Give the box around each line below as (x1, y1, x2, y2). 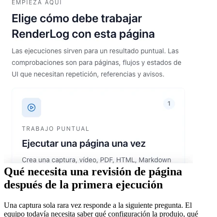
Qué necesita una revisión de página (4, 165, 182, 178)
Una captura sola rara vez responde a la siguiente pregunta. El (4, 201, 192, 209)
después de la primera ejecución (4, 178, 163, 191)
